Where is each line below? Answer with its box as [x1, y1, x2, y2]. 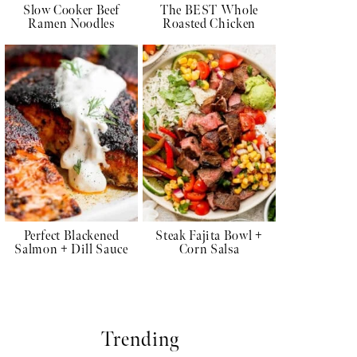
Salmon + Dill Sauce [14, 242, 128, 258]
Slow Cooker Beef [22, 2, 120, 18]
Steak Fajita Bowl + [155, 229, 263, 245]
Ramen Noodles [28, 16, 115, 32]
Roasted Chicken [163, 16, 256, 32]
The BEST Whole [160, 2, 258, 18]
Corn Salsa [178, 242, 240, 258]
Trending [101, 328, 179, 353]
